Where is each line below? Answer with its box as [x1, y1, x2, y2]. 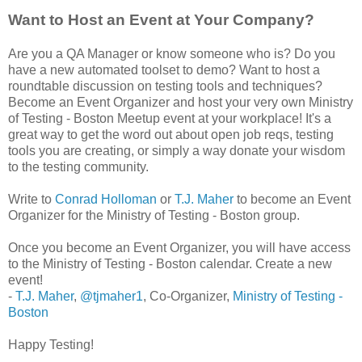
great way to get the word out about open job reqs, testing [8, 127, 334, 141]
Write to [8, 192, 55, 206]
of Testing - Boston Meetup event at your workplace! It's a [8, 111, 331, 125]
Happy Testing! [8, 337, 94, 351]
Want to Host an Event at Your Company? [8, 11, 314, 28]
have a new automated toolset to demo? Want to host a [8, 62, 320, 77]
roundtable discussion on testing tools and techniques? [8, 78, 322, 93]
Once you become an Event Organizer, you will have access [8, 240, 351, 255]
